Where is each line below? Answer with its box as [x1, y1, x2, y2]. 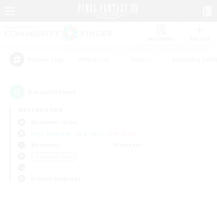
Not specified [18, 106, 62, 114]
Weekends [113, 141, 142, 148]
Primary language [31, 175, 81, 182]
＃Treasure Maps [35, 154, 73, 160]
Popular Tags [28, 56, 64, 63]
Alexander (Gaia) [31, 119, 78, 125]
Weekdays [31, 141, 60, 148]
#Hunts [130, 55, 152, 63]
